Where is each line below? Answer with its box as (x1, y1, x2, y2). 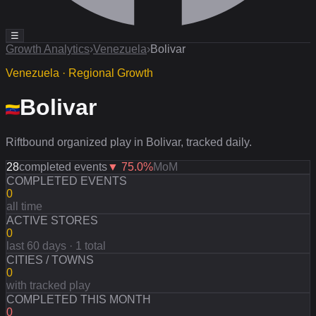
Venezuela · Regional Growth (6, 67, 153, 79)
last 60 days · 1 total (6, 239, 106, 252)
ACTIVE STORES (6, 214, 98, 226)
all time (6, 200, 42, 212)
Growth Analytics (6, 43, 90, 55)
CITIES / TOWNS (6, 253, 94, 266)
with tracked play (6, 279, 90, 291)
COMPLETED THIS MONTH (6, 293, 151, 305)
